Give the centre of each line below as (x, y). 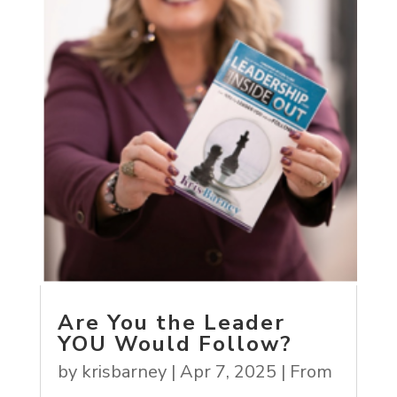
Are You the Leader (171, 322)
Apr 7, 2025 (228, 371)
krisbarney (124, 371)
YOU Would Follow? (175, 343)
